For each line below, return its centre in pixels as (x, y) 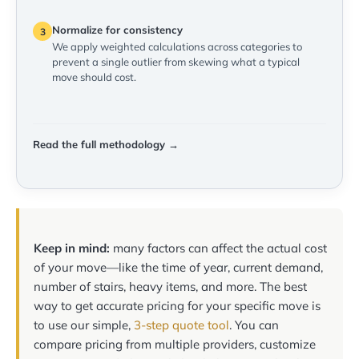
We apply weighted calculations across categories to (177, 47)
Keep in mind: (72, 248)
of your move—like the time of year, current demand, (178, 268)
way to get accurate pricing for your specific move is (177, 306)
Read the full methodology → (106, 145)
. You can (254, 325)
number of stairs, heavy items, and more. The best (170, 287)
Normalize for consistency (117, 30)
